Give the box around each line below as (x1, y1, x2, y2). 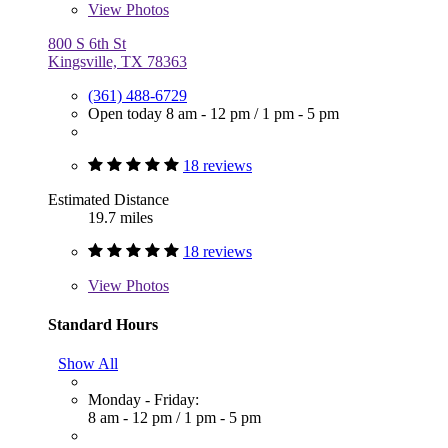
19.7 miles (88, 208, 153, 226)
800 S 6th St (48, 34, 126, 52)
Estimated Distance (48, 190, 169, 208)
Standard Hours (48, 315, 158, 333)
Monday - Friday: (88, 391, 199, 409)
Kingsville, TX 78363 (48, 52, 187, 70)
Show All (58, 355, 118, 373)
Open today (88, 104, 166, 122)
